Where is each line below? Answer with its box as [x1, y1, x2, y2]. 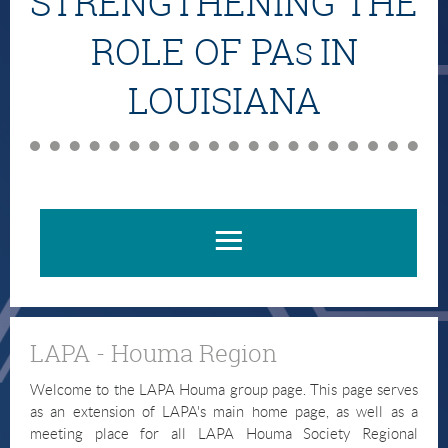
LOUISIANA [127, 76, 321, 126]
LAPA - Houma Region [30, 337, 277, 370]
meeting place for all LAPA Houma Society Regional [30, 426, 418, 442]
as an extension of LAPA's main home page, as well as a [30, 404, 418, 420]
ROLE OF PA [90, 27, 295, 77]
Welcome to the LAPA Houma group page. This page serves [30, 382, 418, 398]
